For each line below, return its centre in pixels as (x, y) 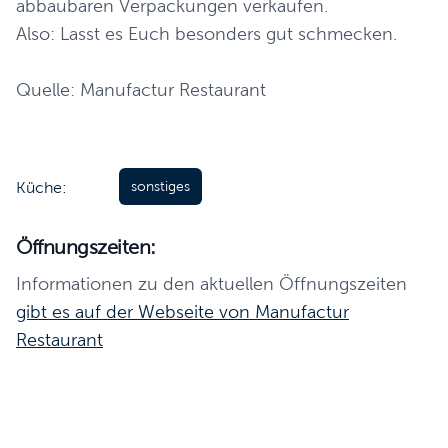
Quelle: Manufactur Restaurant (141, 90)
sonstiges (160, 186)
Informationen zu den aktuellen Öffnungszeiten (216, 284)
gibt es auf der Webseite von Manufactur (182, 312)
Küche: (41, 187)
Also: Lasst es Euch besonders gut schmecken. (206, 34)
